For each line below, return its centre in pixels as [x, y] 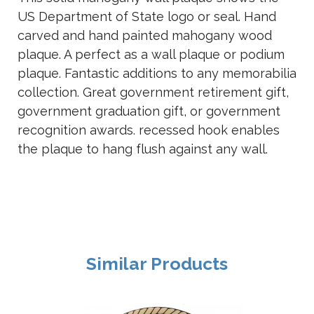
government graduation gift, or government [149, 111]
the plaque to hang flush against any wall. [143, 149]
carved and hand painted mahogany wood [145, 35]
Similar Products [157, 264]
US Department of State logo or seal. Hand [147, 16]
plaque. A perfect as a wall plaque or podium [151, 54]
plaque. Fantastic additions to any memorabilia [157, 73]
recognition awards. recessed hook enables [149, 130]
